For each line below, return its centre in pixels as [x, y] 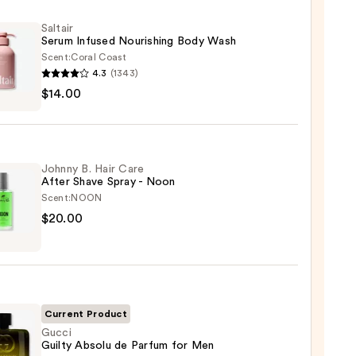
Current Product [86, 314]
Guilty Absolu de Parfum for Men [128, 346]
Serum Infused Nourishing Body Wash [139, 42]
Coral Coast [99, 58]
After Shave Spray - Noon [108, 182]
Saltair [57, 29]
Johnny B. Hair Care [93, 170]
